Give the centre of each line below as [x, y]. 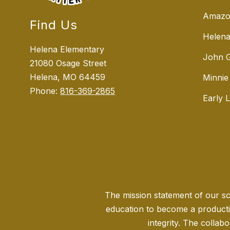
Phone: [45, 91]
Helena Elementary [67, 50]
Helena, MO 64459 [68, 77]
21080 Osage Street [68, 63]
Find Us [54, 25]
